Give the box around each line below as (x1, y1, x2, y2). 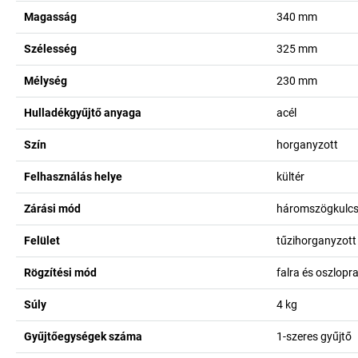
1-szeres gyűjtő (276, 330, 352, 343)
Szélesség (24, 42, 77, 55)
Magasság (24, 10, 77, 23)
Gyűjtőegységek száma (24, 330, 142, 343)
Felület (24, 234, 60, 247)
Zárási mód (24, 202, 81, 215)
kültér (276, 170, 304, 183)
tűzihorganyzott (276, 234, 356, 247)
